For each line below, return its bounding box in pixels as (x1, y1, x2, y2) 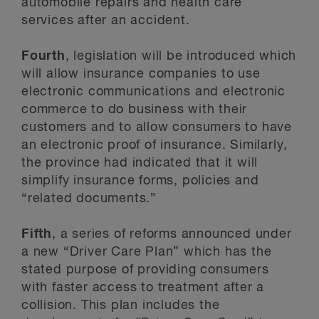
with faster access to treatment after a (21, 281, 265, 294)
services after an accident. (21, 14, 190, 27)
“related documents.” (21, 192, 157, 205)
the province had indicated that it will (21, 157, 258, 169)
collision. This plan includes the (21, 299, 220, 312)
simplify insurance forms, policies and (21, 174, 259, 187)
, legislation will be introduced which (65, 50, 297, 63)
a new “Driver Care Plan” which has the (21, 246, 272, 258)
